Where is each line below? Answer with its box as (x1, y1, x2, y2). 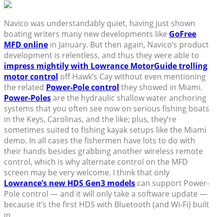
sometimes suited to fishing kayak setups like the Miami (4, 124, 206, 136)
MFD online (4, 39, 48, 50)
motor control (4, 71, 58, 82)
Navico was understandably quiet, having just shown (4, 18, 195, 29)
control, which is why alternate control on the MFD (4, 156, 188, 168)
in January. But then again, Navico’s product (48, 39, 209, 50)
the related (4, 82, 46, 93)
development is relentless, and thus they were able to (4, 50, 199, 61)
